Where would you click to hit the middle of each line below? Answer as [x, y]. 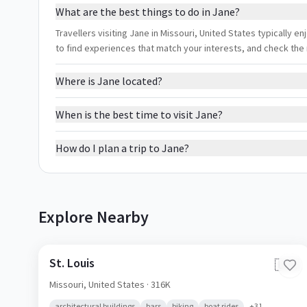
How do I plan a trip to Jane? [122, 148]
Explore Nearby [94, 217]
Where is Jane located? [109, 81]
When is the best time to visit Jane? [139, 114]
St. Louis [72, 263]
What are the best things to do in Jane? [148, 12]
